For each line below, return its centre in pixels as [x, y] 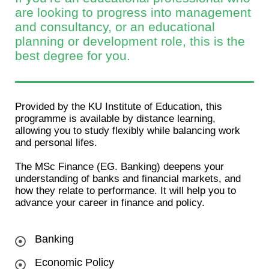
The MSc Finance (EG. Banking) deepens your [119, 167]
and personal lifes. [56, 143]
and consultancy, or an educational [115, 27]
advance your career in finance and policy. [110, 203]
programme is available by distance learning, [115, 119]
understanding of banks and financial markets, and [128, 179]
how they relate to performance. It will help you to [125, 191]
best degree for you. [73, 56]
